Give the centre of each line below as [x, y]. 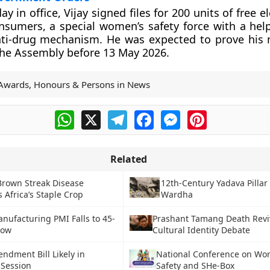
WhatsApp [97, 115]
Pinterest [227, 115]
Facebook [175, 115]
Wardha [177, 194]
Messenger [206, 115]
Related [128, 159]
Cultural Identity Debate [201, 230]
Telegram [148, 115]
